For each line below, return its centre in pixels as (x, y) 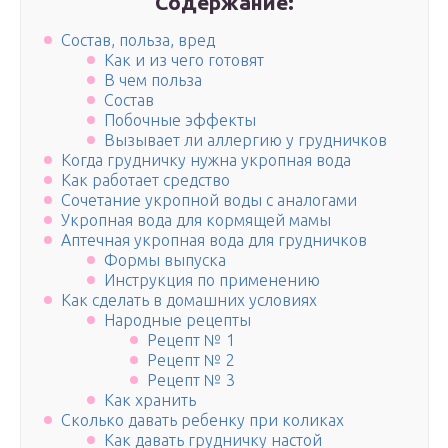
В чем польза (152, 80)
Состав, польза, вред (138, 40)
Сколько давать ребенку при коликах (202, 420)
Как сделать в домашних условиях (189, 300)
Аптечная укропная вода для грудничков (214, 240)
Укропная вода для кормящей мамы (196, 220)
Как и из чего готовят (183, 60)
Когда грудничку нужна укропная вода (206, 160)
